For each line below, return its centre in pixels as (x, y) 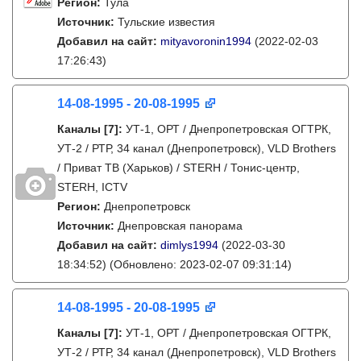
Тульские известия (166, 22)
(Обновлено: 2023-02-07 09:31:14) (199, 264)
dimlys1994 (189, 245)
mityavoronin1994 (206, 41)
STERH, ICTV (92, 187)
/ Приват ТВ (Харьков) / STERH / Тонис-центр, (178, 168)
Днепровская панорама (180, 226)
